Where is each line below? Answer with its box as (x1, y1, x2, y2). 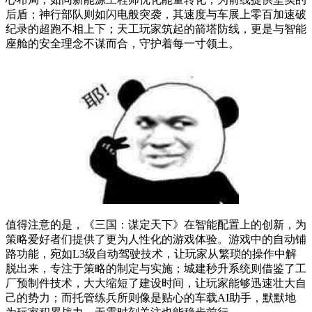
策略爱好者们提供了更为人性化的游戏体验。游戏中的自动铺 (6, 233, 306, 245)
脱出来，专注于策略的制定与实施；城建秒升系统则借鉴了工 (6, 262, 306, 274)
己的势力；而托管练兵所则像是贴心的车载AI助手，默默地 (6, 291, 296, 304)
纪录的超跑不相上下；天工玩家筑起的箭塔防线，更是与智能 (6, 22, 306, 35)
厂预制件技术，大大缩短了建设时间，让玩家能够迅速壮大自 (6, 276, 306, 289)
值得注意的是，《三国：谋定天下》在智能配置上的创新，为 (6, 218, 306, 231)
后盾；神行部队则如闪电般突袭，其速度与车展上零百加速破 (6, 8, 306, 20)
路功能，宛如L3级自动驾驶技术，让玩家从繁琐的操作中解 (6, 247, 297, 260)
